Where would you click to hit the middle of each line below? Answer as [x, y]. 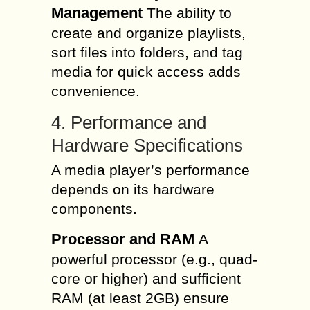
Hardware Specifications [147, 145]
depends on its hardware [133, 189]
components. [94, 209]
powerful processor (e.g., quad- [154, 259]
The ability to [187, 13]
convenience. [95, 91]
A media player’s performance [151, 170]
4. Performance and [129, 122]
